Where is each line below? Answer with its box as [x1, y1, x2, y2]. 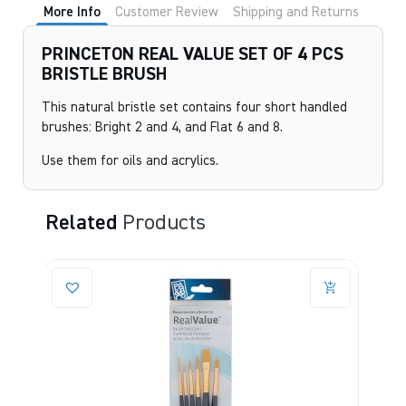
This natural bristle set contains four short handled [42, 101, 347, 114]
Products [122, 212, 206, 234]
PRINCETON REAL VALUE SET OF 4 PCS [42, 45, 343, 63]
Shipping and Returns [233, 5, 359, 19]
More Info [43, 5, 101, 19]
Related [45, 212, 122, 234]
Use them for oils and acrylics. [42, 154, 218, 168]
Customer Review [115, 5, 218, 19]
